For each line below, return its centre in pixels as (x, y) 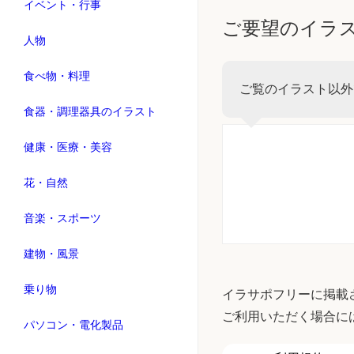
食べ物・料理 (57, 76)
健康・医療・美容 (68, 147)
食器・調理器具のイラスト (90, 111)
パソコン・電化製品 (73, 325)
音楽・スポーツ (62, 218)
